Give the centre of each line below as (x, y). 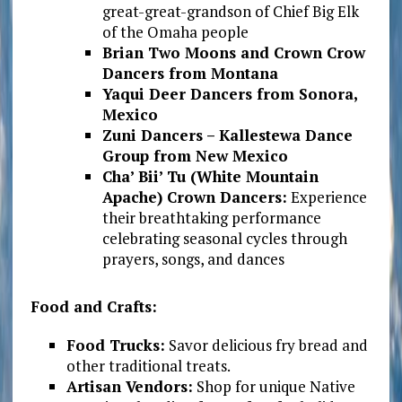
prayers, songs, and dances (193, 258)
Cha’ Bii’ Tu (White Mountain (210, 176)
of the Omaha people (175, 31)
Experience (327, 197)
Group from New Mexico (195, 155)
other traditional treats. (148, 365)
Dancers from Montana (190, 73)
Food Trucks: (115, 345)
